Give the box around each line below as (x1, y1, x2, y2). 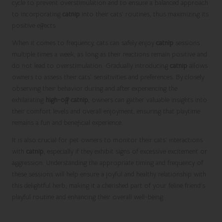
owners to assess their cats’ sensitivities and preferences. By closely (12, 72, 204, 81)
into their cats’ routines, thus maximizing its (80, 9, 209, 18)
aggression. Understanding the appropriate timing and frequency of (12, 158, 203, 167)
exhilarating (12, 95, 46, 104)
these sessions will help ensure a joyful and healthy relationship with (12, 169, 206, 178)
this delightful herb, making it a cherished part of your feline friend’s (12, 181, 205, 190)
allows (187, 61, 208, 70)
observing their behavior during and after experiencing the (12, 84, 177, 93)
